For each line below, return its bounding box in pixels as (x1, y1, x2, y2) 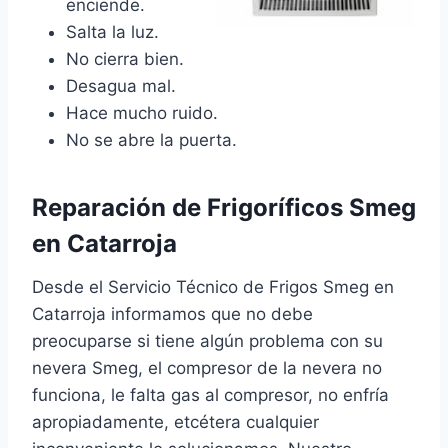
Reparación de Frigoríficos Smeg (32, 193, 416, 223)
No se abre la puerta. (66, 130, 237, 151)
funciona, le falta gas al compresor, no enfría (32, 385, 389, 406)
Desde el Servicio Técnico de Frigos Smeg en (32, 277, 394, 298)
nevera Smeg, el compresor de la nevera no (32, 358, 382, 379)
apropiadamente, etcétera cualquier (32, 412, 319, 433)
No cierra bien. (66, 49, 184, 70)
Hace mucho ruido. (66, 103, 218, 124)
